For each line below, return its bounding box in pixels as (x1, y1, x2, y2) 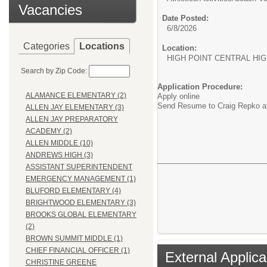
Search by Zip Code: (21, 67, 87, 75)
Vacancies (18, 2, 82, 18)
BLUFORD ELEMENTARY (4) (26, 187, 121, 195)
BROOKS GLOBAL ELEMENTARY (26, 210, 136, 219)
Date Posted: (162, 14, 209, 23)
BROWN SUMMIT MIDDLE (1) (26, 234, 123, 243)
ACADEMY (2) (26, 127, 72, 136)
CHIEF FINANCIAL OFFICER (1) (26, 246, 130, 255)
